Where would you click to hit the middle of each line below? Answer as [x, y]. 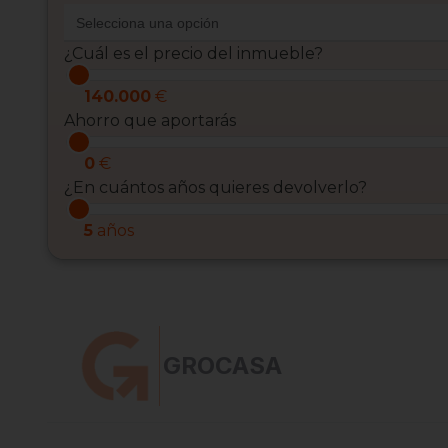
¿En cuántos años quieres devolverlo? [215, 188]
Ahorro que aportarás [150, 121]
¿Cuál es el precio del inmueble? [193, 54]
